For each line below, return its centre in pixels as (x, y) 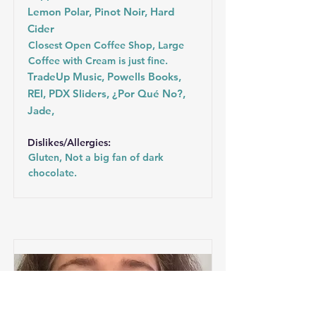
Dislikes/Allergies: (69, 142)
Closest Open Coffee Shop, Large (106, 45)
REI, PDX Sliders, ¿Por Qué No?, (107, 93)
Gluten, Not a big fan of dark (96, 157)
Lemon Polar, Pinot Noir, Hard (101, 12)
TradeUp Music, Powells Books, (104, 77)
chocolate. (53, 173)
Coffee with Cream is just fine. (98, 61)
